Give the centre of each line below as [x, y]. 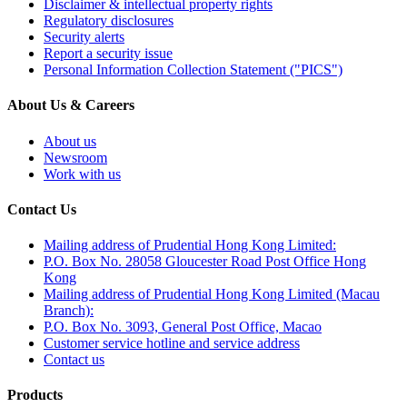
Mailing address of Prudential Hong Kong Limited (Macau [212, 294]
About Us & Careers [71, 105]
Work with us [82, 174]
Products [35, 395]
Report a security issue [108, 54]
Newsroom [75, 157]
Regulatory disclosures [109, 21]
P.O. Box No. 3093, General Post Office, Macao [183, 327]
